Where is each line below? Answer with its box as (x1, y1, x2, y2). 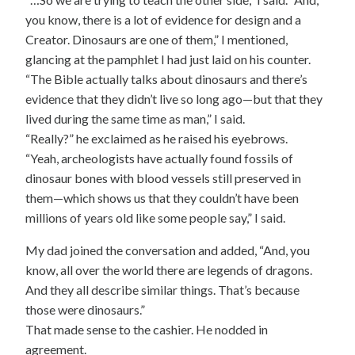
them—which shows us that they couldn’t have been (25, 189, 299, 205)
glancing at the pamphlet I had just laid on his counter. (25, 51, 311, 67)
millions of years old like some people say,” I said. (25, 209, 285, 225)
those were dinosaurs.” (25, 301, 145, 317)
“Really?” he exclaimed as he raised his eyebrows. (25, 130, 288, 146)
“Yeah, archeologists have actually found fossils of (25, 150, 293, 166)
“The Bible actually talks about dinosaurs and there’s (25, 71, 307, 86)
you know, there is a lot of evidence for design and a (25, 11, 301, 27)
